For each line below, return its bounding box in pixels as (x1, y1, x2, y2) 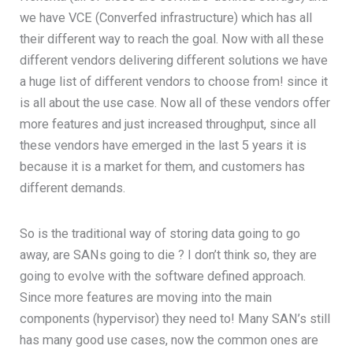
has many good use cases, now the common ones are (20, 333, 319, 348)
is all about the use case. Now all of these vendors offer (20, 95, 331, 110)
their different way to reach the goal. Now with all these (20, 31, 325, 46)
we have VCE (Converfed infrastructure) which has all (20, 9, 313, 25)
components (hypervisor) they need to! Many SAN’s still (20, 311, 331, 327)
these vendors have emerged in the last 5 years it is (20, 137, 307, 153)
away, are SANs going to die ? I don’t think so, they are (20, 247, 318, 263)
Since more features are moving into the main (20, 290, 273, 306)
